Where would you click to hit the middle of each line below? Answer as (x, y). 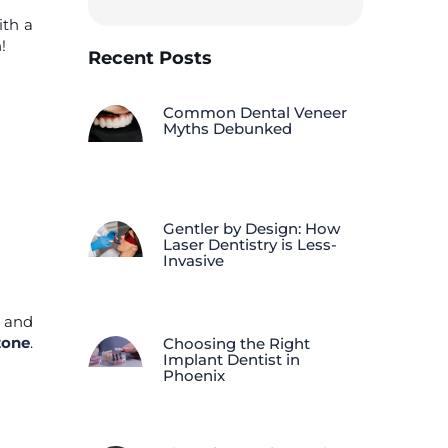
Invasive (194, 260)
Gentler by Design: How (252, 228)
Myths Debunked (228, 129)
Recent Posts (150, 58)
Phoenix (194, 376)
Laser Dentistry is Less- (250, 244)
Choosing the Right (237, 344)
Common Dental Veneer (255, 113)
